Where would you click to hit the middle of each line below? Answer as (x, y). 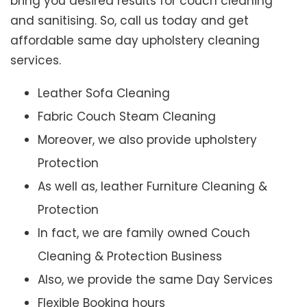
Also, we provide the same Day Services (155, 280)
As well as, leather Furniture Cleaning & (152, 187)
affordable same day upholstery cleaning (135, 41)
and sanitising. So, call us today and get (130, 21)
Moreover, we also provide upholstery (147, 140)
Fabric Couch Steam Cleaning (127, 117)
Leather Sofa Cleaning (104, 94)
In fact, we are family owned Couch (144, 233)
